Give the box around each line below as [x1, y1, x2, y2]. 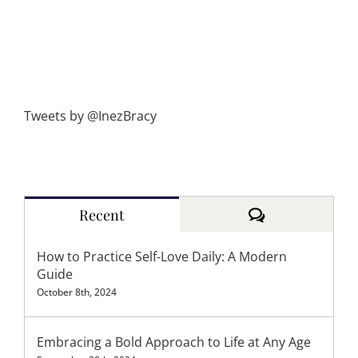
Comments [263, 205, 334, 225]
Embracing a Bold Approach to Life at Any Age [37, 333, 311, 352]
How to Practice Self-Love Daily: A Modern [37, 248, 287, 266]
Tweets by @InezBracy [24, 107, 157, 125]
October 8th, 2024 [37, 285, 117, 300]
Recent [79, 205, 125, 225]
